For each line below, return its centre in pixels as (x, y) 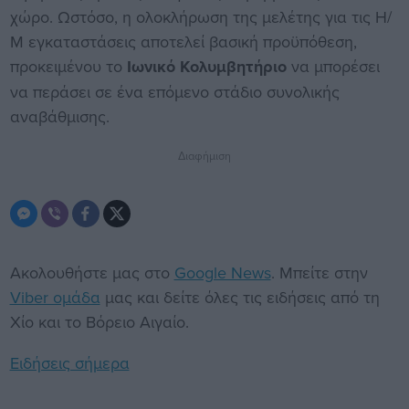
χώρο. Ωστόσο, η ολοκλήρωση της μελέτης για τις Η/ (200, 17)
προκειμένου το (68, 67)
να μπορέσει (333, 67)
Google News (222, 273)
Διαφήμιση (204, 156)
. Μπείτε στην (319, 273)
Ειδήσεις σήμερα (69, 363)
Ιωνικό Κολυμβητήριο (206, 67)
